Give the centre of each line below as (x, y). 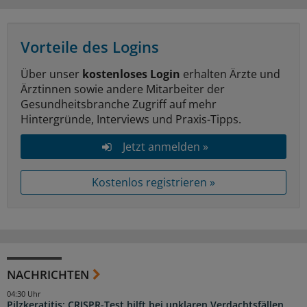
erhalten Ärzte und (230, 74)
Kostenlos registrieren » (153, 183)
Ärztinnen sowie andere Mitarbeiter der (123, 89)
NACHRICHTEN (48, 275)
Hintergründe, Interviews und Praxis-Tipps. (131, 120)
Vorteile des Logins (90, 47)
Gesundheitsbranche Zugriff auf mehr (119, 105)
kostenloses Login (131, 74)
